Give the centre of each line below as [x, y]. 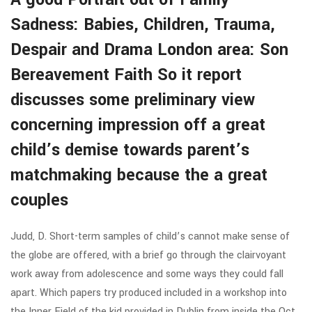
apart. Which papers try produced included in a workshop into [149, 293]
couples [39, 200]
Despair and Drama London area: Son [149, 50]
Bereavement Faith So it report [126, 75]
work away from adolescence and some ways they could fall [147, 274]
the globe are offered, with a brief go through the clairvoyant [148, 255]
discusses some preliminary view [133, 100]
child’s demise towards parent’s [130, 150]
